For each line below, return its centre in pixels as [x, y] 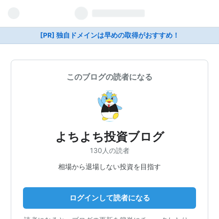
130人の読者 [109, 150]
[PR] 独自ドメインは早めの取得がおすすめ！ [109, 35]
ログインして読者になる [109, 197]
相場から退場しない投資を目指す [109, 166]
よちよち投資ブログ [109, 137]
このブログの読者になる [109, 77]
